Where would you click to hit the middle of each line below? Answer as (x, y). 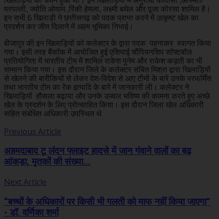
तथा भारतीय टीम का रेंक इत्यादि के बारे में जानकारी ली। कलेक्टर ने (97, 87)
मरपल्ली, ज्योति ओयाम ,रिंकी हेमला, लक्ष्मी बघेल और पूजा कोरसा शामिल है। (107, 9)
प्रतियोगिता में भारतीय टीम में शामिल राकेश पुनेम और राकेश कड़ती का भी (103, 61)
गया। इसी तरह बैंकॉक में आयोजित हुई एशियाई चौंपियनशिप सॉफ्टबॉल (98, 52)
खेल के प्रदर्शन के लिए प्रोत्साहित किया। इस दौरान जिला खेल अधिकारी (104, 105)
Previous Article (33, 131)
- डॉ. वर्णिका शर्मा (31, 212)
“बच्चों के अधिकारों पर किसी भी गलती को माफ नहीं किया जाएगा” (107, 202)
